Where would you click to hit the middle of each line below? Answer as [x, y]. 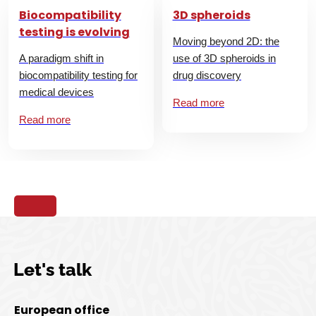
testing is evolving [74, 32]
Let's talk [53, 269]
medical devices [56, 92]
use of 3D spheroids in [224, 58]
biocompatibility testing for [78, 75]
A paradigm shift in [61, 58]
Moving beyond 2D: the [226, 41]
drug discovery [207, 75]
